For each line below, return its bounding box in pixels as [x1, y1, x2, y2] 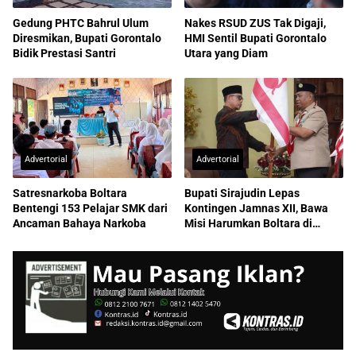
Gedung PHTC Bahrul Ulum [13, 17, 149, 30]
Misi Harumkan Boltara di [184, 216, 312, 230]
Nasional [184, 231, 230, 245]
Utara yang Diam [184, 47, 268, 60]
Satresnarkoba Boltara [13, 186, 127, 199]
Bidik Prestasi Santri [13, 47, 116, 60]
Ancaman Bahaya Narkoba [13, 216, 146, 230]
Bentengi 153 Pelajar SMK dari [13, 201, 168, 215]
